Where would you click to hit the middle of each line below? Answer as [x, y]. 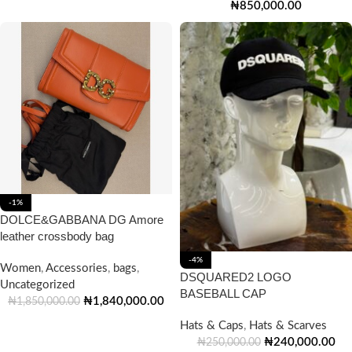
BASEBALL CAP [223, 293]
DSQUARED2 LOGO [236, 277]
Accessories [77, 268]
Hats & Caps [212, 326]
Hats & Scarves [288, 326]
